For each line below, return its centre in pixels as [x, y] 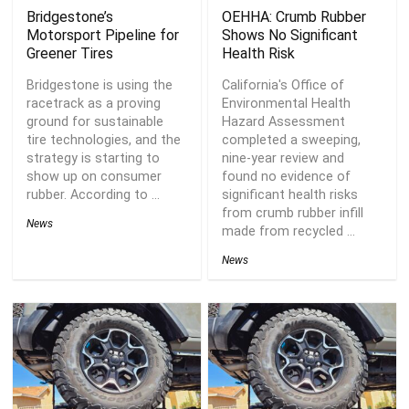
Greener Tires [70, 53]
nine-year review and [283, 158]
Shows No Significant [290, 35]
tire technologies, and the [104, 140]
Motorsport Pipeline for [103, 35]
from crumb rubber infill [293, 213]
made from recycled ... [289, 231]
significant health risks [290, 194]
